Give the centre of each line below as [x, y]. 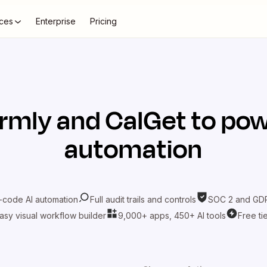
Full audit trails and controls [143, 199]
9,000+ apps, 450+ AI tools [172, 215]
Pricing [103, 21]
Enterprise [56, 21]
